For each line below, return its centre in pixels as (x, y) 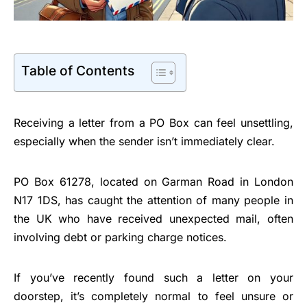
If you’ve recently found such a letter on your (153, 277)
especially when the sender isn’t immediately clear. (144, 141)
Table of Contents (78, 70)
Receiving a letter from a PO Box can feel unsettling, (153, 122)
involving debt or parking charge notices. (120, 237)
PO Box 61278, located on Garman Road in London (153, 181)
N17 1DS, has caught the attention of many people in (153, 200)
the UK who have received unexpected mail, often (153, 218)
